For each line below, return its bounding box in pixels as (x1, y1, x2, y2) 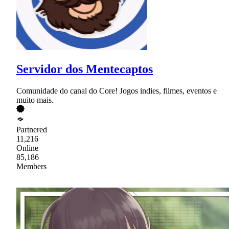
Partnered (16, 125, 47, 134)
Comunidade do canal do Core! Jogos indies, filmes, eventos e (16, 86, 217, 95)
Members (16, 162, 47, 171)
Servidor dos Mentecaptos (16, 62, 153, 76)
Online (16, 143, 38, 152)
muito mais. (16, 95, 54, 104)
